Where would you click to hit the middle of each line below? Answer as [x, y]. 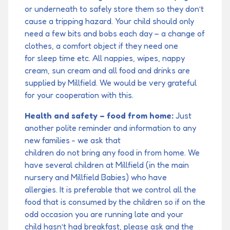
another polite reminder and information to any [110, 128]
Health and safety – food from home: [99, 116]
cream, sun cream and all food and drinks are [107, 71]
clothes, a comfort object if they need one [101, 46]
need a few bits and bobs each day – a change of [115, 34]
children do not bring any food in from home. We [112, 153]
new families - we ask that [73, 140]
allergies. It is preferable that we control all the [110, 190]
